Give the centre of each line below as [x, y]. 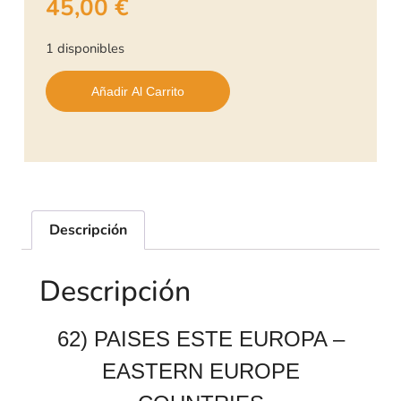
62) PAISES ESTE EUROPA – [200, 338]
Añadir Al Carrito [137, 91]
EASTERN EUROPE [200, 371]
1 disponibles [85, 48]
